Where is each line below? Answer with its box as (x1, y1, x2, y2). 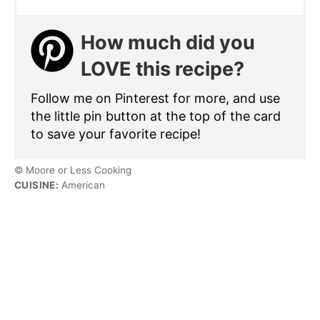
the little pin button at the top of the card (31, 108, 281, 124)
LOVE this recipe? (81, 56, 244, 81)
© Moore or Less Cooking (14, 164, 131, 176)
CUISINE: (14, 179, 59, 191)
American (59, 179, 106, 191)
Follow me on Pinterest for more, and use (31, 90, 280, 106)
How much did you (81, 30, 255, 54)
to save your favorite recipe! (31, 126, 201, 141)
